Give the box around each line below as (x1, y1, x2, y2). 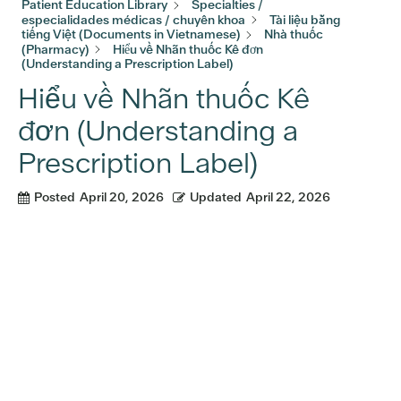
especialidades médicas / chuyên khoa (21, 11, 245, 28)
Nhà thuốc (264, 26, 323, 43)
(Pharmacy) (21, 40, 89, 57)
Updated (190, 189, 242, 206)
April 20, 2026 (80, 189, 164, 206)
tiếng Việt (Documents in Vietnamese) (21, 26, 240, 43)
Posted (34, 189, 75, 206)
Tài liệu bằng (269, 11, 340, 28)
